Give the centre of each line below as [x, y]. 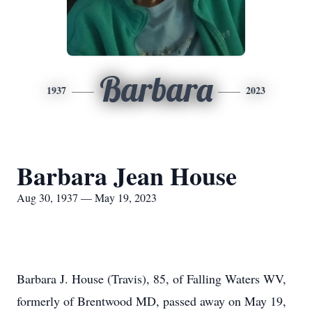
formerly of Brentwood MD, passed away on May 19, [151, 301]
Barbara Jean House [127, 175]
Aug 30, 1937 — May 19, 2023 [87, 197]
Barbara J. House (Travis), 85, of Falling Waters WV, [151, 279]
